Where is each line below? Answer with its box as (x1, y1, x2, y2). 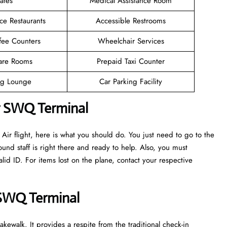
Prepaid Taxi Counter (97, 55, 165, 67)
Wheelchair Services (97, 35, 164, 47)
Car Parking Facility (99, 75, 162, 87)
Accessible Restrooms (96, 15, 166, 26)
